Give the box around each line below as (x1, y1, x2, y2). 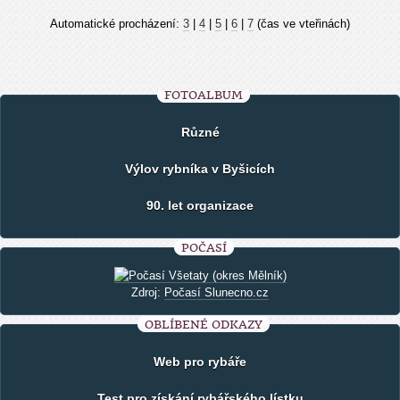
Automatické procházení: (50, 17, 183, 30)
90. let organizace (146, 198, 254, 212)
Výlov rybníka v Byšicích (125, 162, 275, 176)
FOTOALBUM (164, 88, 243, 102)
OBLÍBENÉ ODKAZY (145, 318, 262, 331)
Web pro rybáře (154, 354, 246, 369)
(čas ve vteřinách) (254, 17, 350, 30)
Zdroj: (131, 286, 164, 299)
